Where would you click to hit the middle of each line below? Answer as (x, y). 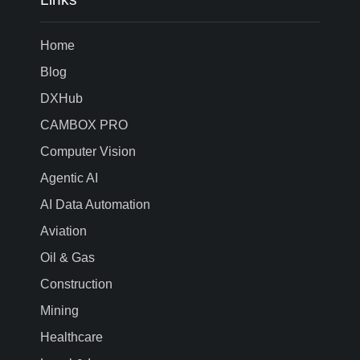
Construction (76, 284)
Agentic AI (69, 178)
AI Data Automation (95, 204)
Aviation (63, 231)
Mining (59, 310)
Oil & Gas (67, 257)
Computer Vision (88, 151)
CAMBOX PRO (84, 125)
